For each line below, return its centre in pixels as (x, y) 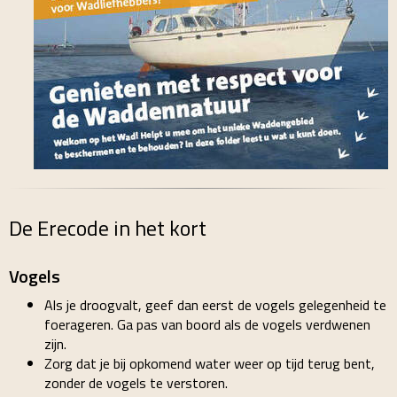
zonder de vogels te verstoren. (136, 383)
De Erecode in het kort (108, 228)
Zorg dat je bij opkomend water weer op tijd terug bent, (210, 363)
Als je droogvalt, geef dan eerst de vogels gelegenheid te (215, 305)
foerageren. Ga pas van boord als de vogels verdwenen (207, 324)
